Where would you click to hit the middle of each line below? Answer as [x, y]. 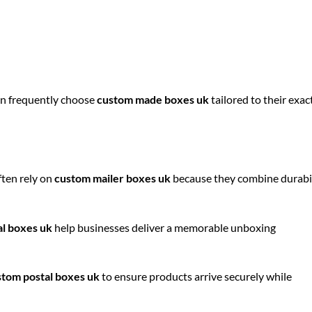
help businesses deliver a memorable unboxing [164, 227]
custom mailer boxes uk [112, 178]
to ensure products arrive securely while [196, 276]
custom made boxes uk [153, 99]
